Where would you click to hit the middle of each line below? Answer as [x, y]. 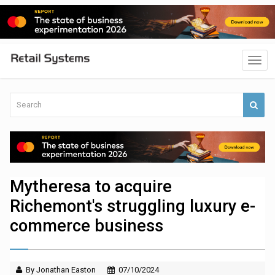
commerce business [87, 226]
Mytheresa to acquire [91, 187]
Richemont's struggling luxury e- [133, 207]
